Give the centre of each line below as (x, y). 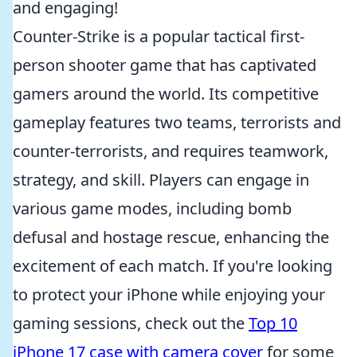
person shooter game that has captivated (165, 65)
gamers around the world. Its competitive (166, 94)
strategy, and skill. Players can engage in (161, 180)
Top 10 (273, 323)
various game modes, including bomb (152, 208)
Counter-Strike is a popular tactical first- (159, 36)
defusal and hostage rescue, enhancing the (171, 237)
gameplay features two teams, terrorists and (177, 122)
